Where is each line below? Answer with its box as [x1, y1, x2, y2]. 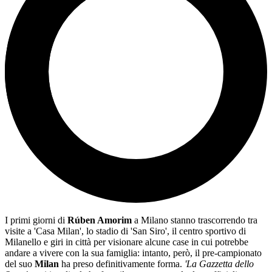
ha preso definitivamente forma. [59, 259, 185, 270]
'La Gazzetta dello [185, 259, 254, 270]
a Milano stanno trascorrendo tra [132, 215, 257, 226]
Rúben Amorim [67, 215, 132, 226]
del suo [5, 259, 35, 270]
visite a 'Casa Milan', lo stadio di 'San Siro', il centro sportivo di [5, 226, 246, 237]
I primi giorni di [5, 215, 67, 226]
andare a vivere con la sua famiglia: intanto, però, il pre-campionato [5, 248, 262, 259]
